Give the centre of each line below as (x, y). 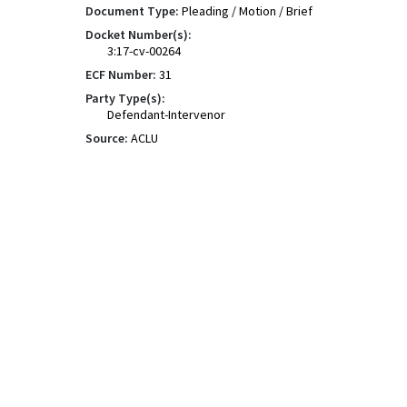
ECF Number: (121, 74)
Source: (107, 138)
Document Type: (132, 11)
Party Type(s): (125, 98)
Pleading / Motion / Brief (247, 11)
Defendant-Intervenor (166, 114)
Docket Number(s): (139, 35)
